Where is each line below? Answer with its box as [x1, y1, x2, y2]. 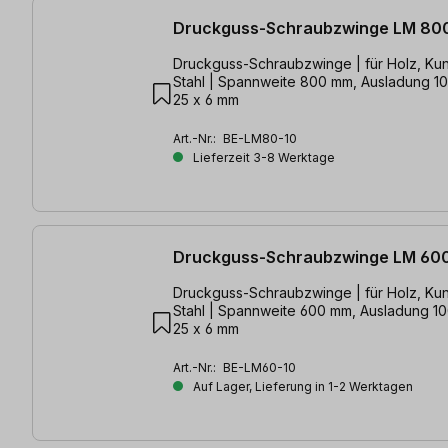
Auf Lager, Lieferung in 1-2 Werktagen [190, 379, 413, 395]
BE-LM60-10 [223, 360, 296, 376]
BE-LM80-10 [223, 130, 297, 146]
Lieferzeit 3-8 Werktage [190, 149, 335, 165]
